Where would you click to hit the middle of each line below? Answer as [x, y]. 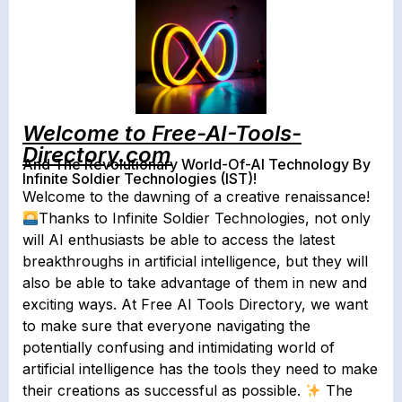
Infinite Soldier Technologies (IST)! [141, 178]
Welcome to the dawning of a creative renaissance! [196, 196]
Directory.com [97, 154]
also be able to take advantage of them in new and [195, 282]
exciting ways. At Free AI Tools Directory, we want [195, 304]
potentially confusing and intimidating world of [179, 347]
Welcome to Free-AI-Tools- [162, 133]
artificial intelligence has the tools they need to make [200, 368]
